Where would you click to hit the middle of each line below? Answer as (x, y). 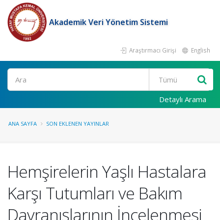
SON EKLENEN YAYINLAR (78, 124)
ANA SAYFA (23, 124)
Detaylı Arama (183, 99)
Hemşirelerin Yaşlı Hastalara (107, 171)
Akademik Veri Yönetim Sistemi (109, 22)
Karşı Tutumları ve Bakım (95, 193)
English (200, 50)
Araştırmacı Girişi (152, 50)
